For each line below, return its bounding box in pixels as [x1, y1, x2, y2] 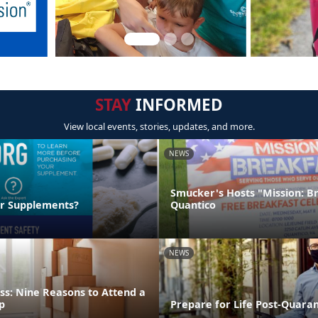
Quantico [170, 197, 216, 212]
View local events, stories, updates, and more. [63, 120, 255, 133]
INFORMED [131, 94, 223, 116]
